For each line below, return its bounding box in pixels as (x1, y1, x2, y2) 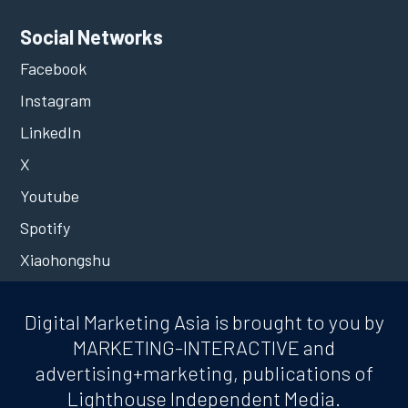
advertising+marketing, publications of (35, 360, 373, 384)
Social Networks (20, 24, 164, 48)
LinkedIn (20, 121, 82, 142)
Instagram (20, 89, 92, 110)
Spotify (20, 217, 71, 238)
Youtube (20, 185, 80, 206)
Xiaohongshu (20, 249, 111, 270)
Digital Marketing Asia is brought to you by (24, 309, 384, 333)
